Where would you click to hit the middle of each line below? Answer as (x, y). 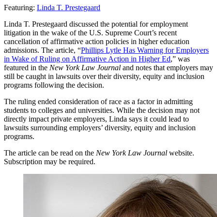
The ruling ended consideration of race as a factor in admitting (98, 101)
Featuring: (20, 7)
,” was (180, 59)
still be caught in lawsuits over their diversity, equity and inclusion (104, 76)
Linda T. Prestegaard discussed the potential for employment (96, 24)
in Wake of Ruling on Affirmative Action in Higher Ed (87, 59)
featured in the (27, 67)
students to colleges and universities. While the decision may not (102, 110)
